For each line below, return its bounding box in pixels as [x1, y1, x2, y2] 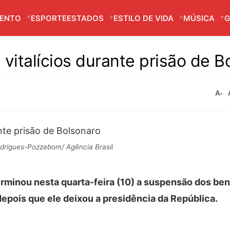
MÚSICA [183, 13, 215, 23]
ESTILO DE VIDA [113, 13, 174, 23]
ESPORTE [31, 13, 67, 23]
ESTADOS [67, 13, 104, 23]
